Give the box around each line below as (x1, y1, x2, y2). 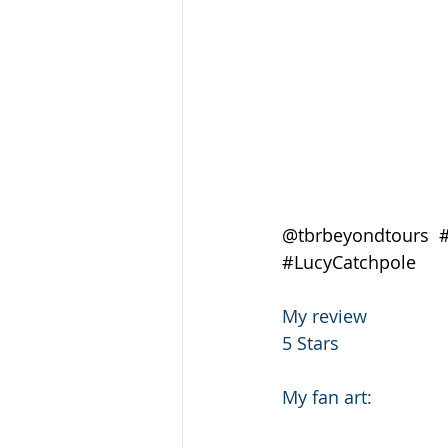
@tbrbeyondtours (282, 223, 439, 248)
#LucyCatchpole (282, 250, 416, 275)
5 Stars (282, 331, 339, 356)
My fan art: (282, 385, 372, 410)
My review (282, 304, 367, 329)
